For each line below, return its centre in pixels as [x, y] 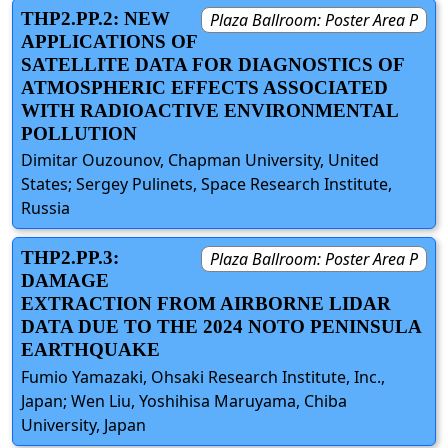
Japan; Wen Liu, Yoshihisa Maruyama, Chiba [184, 400]
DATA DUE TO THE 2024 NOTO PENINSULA [221, 327]
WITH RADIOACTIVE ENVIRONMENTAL [209, 111]
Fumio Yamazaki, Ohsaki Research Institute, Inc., [203, 376]
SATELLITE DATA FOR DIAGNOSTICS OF [212, 65]
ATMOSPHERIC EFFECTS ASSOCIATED [204, 88]
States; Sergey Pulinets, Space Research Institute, [206, 184]
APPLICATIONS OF [109, 42]
